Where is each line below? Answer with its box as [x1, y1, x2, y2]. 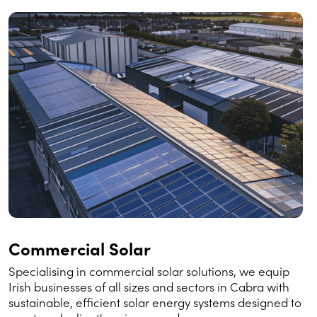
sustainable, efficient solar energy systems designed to [8, 294, 301, 311]
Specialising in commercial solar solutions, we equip [8, 263, 289, 279]
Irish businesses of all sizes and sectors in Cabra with [8, 279, 289, 295]
